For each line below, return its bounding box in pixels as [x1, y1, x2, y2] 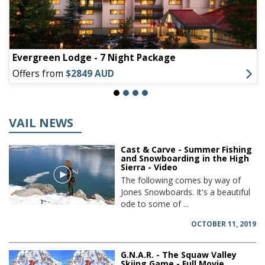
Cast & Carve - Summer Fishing [121, 144, 253, 156]
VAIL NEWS [9, 115, 73, 131]
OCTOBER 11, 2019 [191, 219, 256, 230]
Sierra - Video [121, 161, 178, 173]
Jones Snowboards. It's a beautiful [121, 186, 251, 198]
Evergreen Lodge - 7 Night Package [12, 51, 176, 64]
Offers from [12, 67, 64, 80]
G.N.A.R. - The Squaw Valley [121, 249, 237, 261]
